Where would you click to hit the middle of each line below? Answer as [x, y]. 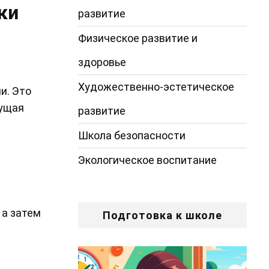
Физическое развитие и [138, 38]
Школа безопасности [131, 135]
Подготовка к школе [162, 215]
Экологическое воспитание [147, 160]
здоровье [102, 62]
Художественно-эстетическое [156, 86]
